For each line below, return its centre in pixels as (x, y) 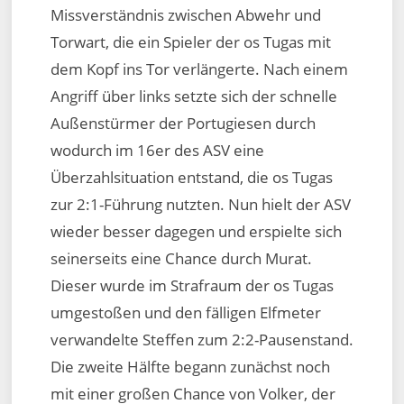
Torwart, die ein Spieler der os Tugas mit (190, 41)
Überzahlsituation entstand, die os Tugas (191, 177)
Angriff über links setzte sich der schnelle (193, 96)
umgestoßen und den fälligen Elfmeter (185, 312)
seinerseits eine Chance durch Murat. (181, 258)
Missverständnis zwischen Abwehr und (185, 14)
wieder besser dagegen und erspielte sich (196, 231)
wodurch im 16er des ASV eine (157, 150)
